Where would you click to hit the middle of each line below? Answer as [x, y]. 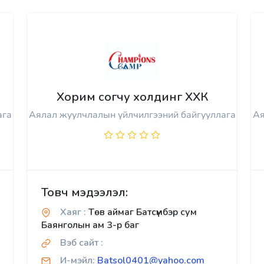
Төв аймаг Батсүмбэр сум [141, 212]
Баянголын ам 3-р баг [90, 225]
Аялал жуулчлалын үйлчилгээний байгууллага [132, 115]
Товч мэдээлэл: [85, 193]
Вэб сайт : [82, 243]
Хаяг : [73, 212]
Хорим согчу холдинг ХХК [132, 97]
